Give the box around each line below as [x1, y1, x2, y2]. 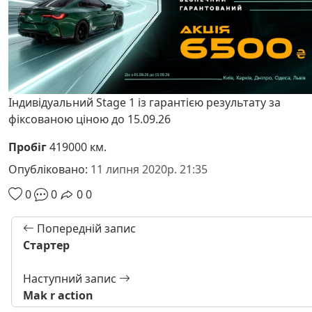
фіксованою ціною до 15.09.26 [8, 111, 171, 127]
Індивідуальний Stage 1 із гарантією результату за [8, 95, 281, 111]
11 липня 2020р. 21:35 [91, 162, 208, 178]
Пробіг [8, 139, 47, 155]
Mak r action [23, 288, 93, 304]
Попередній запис [34, 221, 136, 237]
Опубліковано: [8, 162, 91, 178]
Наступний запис [23, 271, 119, 287]
